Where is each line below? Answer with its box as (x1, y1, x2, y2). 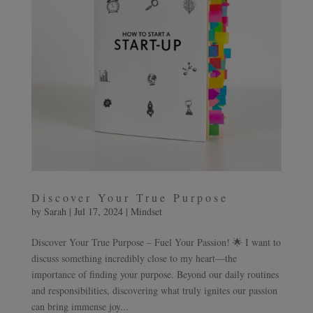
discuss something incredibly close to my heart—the (31, 251, 237, 265)
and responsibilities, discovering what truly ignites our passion (31, 283, 277, 297)
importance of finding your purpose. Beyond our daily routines (31, 267, 279, 281)
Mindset (130, 204, 162, 218)
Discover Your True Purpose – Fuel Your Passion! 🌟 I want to (31, 235, 281, 249)
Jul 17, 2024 (73, 204, 123, 218)
